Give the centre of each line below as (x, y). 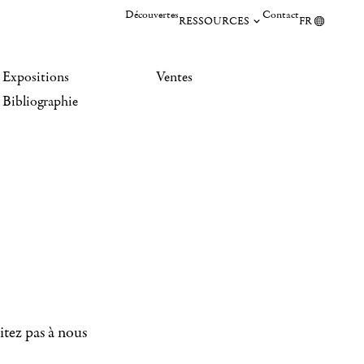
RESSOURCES (214, 21)
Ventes (174, 77)
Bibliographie (40, 102)
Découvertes (152, 15)
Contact (281, 15)
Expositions (36, 77)
